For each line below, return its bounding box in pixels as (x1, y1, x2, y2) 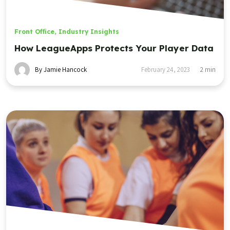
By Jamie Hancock (35, 65, 87, 74)
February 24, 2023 (141, 65, 190, 74)
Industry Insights (59, 28, 119, 36)
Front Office (14, 28, 54, 36)
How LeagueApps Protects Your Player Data (14, 43, 214, 54)
